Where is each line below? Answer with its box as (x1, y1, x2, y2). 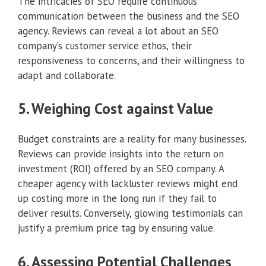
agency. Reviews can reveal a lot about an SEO (18, 24, 218, 37)
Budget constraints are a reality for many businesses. (18, 132, 246, 146)
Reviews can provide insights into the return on (18, 147, 224, 161)
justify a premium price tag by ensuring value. (18, 221, 215, 235)
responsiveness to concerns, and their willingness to (18, 53, 245, 67)
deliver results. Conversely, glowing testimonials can (18, 207, 243, 220)
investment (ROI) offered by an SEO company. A (18, 162, 224, 176)
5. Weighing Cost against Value (18, 99, 213, 119)
